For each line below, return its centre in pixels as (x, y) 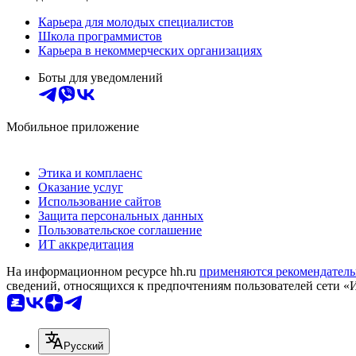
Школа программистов (100, 36)
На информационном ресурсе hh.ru (103, 271)
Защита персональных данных (121, 215)
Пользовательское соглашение (120, 230)
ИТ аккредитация (86, 244)
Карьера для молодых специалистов (136, 21)
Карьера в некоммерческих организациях (150, 50)
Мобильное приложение (73, 126)
